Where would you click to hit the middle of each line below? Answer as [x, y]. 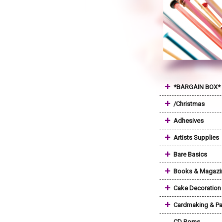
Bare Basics [190, 154]
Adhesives [189, 121]
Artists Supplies [196, 138]
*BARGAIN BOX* [197, 87]
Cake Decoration [197, 188]
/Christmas [189, 104]
